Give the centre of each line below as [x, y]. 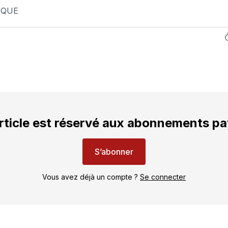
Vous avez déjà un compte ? [91, 177]
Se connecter [163, 177]
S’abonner [114, 152]
